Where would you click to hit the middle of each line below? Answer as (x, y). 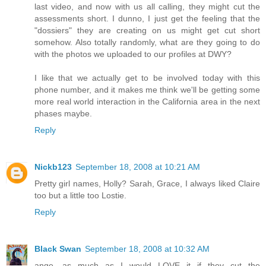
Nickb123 (53, 167)
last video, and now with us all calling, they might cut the (147, 6)
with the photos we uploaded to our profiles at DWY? (133, 54)
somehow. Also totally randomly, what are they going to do (147, 42)
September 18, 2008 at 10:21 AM (138, 167)
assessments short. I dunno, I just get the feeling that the (147, 18)
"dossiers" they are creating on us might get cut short (147, 30)
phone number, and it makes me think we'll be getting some (147, 89)
